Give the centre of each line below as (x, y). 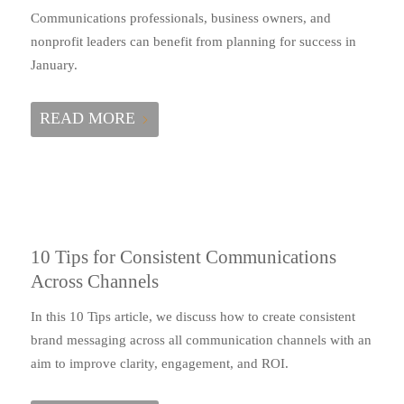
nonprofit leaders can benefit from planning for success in (193, 42)
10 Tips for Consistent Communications (183, 257)
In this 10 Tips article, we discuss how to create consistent (193, 317)
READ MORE (87, 118)
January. (54, 65)
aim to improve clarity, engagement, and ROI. (159, 364)
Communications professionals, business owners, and (180, 18)
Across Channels (94, 281)
